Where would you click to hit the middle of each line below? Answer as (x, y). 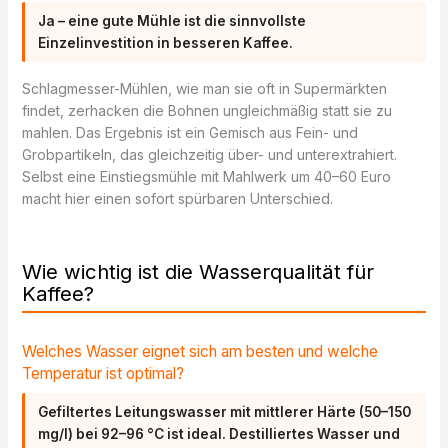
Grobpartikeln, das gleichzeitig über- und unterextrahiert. (209, 155)
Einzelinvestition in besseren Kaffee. (166, 42)
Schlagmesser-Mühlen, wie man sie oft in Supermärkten (204, 89)
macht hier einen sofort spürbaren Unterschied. (177, 199)
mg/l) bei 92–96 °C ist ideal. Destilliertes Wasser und (219, 433)
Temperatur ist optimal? (102, 373)
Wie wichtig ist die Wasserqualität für (197, 271)
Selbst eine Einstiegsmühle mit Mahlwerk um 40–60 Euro (206, 177)
